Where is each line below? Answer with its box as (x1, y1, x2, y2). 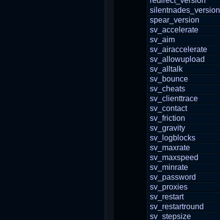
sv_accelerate (150, 26, 198, 34)
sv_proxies (150, 183, 188, 191)
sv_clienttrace (150, 94, 198, 103)
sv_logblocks (150, 134, 195, 142)
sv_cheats (150, 84, 185, 93)
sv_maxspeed (150, 153, 198, 162)
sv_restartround (150, 202, 204, 211)
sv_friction (150, 114, 185, 122)
